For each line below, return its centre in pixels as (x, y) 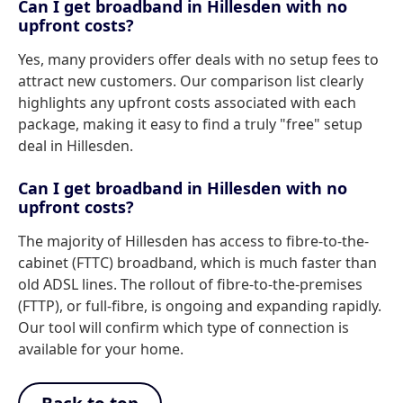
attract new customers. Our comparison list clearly (191, 81)
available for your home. (101, 349)
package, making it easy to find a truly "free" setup (190, 124)
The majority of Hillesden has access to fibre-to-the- (193, 241)
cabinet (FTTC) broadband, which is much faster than (197, 263)
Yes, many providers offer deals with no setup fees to (198, 59)
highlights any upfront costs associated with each (187, 103)
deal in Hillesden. (76, 146)
